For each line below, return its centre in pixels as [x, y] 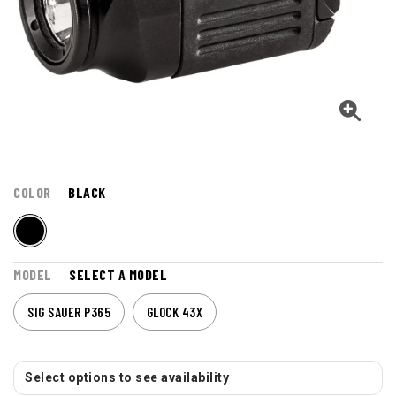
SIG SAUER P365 [69, 312]
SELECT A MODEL [118, 275]
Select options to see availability [127, 378]
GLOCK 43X [174, 312]
